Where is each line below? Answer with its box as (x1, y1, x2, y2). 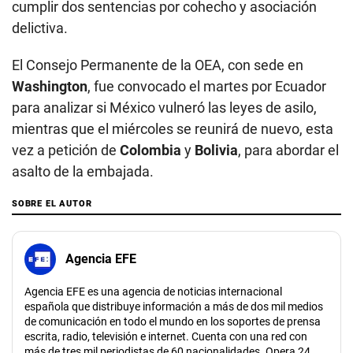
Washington (12, 77, 87, 95)
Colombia (120, 141, 181, 158)
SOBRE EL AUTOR (12, 198, 92, 209)
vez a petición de (12, 141, 120, 158)
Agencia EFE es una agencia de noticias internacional (24, 284, 282, 298)
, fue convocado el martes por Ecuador (87, 77, 326, 95)
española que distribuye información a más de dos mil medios (24, 299, 323, 313)
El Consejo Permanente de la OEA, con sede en (12, 56, 303, 73)
